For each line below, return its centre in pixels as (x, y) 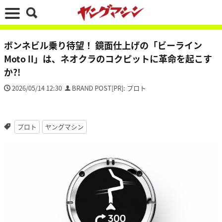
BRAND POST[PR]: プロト (109, 88)
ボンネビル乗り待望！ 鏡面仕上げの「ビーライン (103, 45)
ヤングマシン (64, 127)
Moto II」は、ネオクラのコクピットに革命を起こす (108, 58)
